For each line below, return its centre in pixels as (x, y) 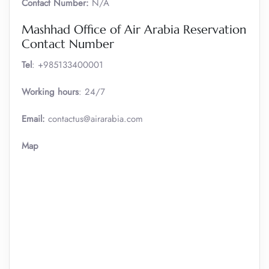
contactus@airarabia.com (95, 119)
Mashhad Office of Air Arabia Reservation (134, 30)
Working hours (50, 92)
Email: (35, 119)
